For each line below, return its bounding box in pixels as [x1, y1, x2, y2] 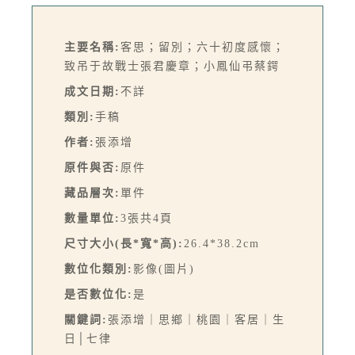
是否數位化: [64, 288, 133, 300]
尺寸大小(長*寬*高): [64, 237, 184, 250]
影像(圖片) [133, 262, 195, 275]
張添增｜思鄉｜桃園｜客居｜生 [108, 313, 285, 326]
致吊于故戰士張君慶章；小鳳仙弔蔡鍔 [64, 59, 280, 72]
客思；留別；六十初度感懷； [120, 40, 285, 53]
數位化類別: [64, 262, 133, 275]
